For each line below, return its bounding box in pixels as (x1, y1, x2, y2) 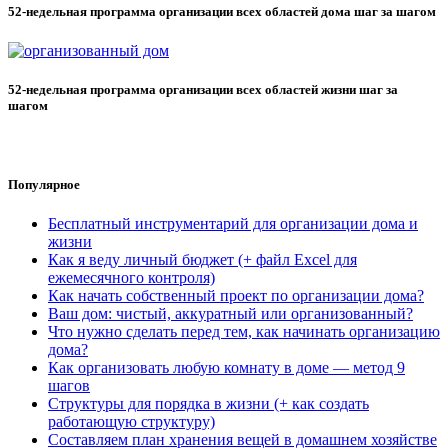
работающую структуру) (48, 412, 215, 430)
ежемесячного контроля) (48, 268, 215, 286)
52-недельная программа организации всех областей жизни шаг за (8, 82, 398, 98)
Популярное (8, 176, 80, 192)
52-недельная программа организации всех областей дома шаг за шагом (8, 4, 436, 20)
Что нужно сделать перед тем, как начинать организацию (48, 322, 440, 340)
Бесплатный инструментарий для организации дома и (48, 214, 418, 232)
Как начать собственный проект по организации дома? (48, 286, 424, 304)
